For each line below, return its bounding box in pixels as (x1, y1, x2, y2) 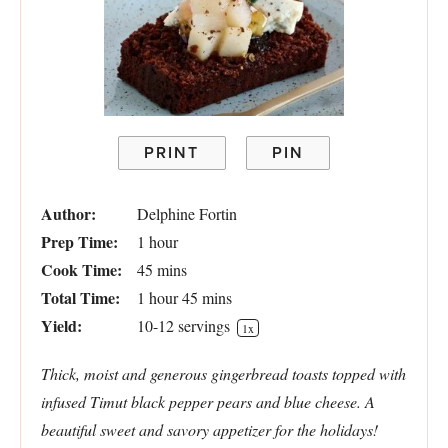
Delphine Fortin (137, 203, 237, 225)
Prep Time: (41, 230, 118, 254)
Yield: (41, 314, 82, 338)
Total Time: (41, 286, 120, 310)
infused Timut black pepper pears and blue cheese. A (41, 391, 375, 413)
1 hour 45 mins (137, 287, 232, 309)
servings (174, 315, 234, 337)
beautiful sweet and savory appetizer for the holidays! (41, 419, 378, 441)
